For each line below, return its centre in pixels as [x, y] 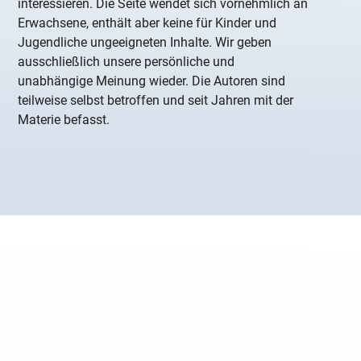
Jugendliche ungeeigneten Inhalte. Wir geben [145, 43]
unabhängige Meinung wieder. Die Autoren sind [152, 81]
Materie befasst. [64, 120]
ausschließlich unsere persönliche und [127, 62]
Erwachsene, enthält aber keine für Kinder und [147, 23]
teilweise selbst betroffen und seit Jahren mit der [156, 101]
